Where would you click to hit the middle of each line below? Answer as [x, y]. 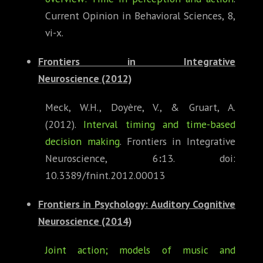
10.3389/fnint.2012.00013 [105, 176]
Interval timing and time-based [159, 124]
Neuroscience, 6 [102, 159]
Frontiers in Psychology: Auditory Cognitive [136, 204]
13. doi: [198, 159]
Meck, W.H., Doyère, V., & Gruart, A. [140, 107]
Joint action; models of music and [140, 250]
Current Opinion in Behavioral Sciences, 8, [140, 16]
